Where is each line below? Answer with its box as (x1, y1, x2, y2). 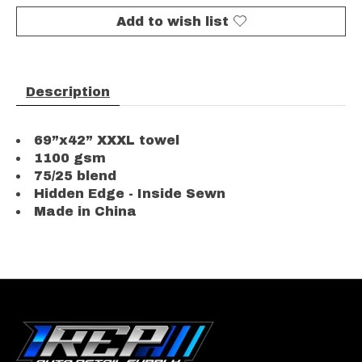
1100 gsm (34, 150, 106, 165)
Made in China (34, 204, 137, 218)
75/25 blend (34, 168, 116, 183)
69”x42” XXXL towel (34, 133, 179, 147)
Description (26, 84, 110, 99)
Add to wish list (116, 14, 229, 28)
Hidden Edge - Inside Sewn (34, 186, 225, 200)
